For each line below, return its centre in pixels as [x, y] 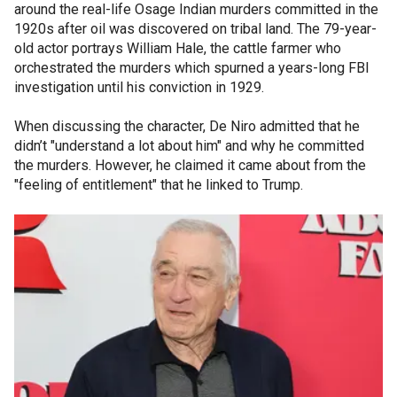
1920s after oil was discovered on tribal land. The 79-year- [195, 29]
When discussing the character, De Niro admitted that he [187, 126]
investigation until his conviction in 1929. [141, 87]
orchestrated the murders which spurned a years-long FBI [192, 68]
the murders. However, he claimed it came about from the [190, 165]
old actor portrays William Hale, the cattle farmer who [178, 48]
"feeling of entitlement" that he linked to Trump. [159, 185]
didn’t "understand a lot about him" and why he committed [189, 146]
